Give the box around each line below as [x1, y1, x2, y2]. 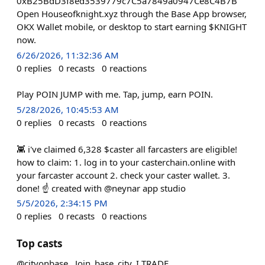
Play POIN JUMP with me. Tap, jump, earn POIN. [17, 88, 213, 101]
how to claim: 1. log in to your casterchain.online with [17, 156, 235, 168]
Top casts [17, 236, 62, 250]
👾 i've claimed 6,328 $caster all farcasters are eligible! [17, 143, 237, 155]
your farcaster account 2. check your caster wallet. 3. [17, 169, 230, 181]
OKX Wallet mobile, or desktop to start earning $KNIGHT [17, 21, 247, 33]
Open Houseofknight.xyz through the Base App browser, [17, 8, 247, 20]
